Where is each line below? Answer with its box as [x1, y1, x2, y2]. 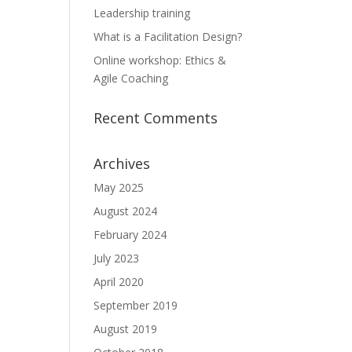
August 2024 [93, 203, 158, 218]
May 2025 [93, 180, 145, 195]
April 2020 [93, 274, 145, 289]
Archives [93, 154, 151, 173]
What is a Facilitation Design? [93, 29, 243, 44]
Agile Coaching [93, 71, 169, 86]
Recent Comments [93, 108, 218, 127]
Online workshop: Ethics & [93, 53, 227, 68]
